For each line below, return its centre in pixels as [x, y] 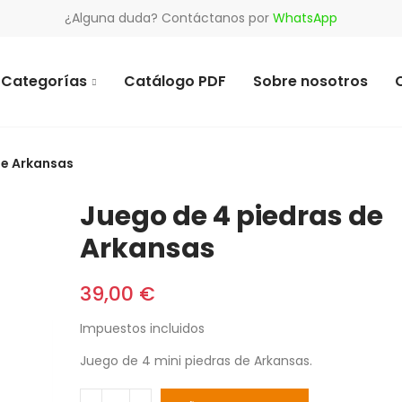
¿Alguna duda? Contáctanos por [169, 18]
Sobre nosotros [310, 81]
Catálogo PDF [175, 81]
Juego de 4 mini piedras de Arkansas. [196, 361]
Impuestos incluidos [142, 328]
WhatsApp [305, 18]
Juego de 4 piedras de [232, 216]
